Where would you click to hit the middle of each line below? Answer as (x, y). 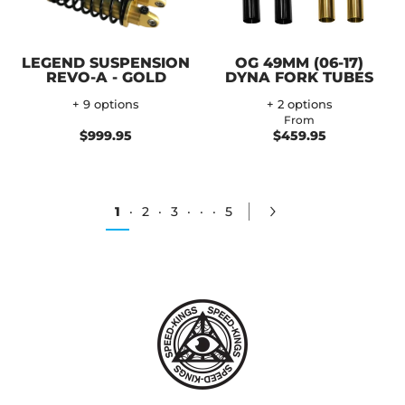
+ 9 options (106, 104)
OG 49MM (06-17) (299, 62)
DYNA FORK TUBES (299, 77)
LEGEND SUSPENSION (106, 62)
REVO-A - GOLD (106, 77)
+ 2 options (299, 104)
